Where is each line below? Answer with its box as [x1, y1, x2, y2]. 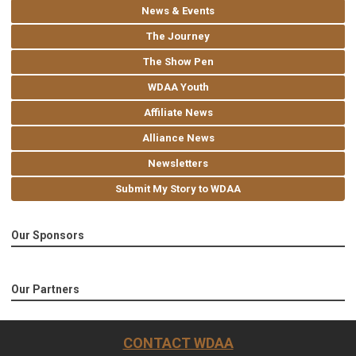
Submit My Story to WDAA [115, 183, 241, 195]
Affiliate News [143, 106, 213, 119]
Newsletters [148, 157, 208, 170]
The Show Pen [142, 56, 214, 68]
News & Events [141, 5, 215, 17]
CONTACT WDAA [122, 335, 234, 352]
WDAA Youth [147, 81, 209, 94]
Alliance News [141, 132, 215, 145]
